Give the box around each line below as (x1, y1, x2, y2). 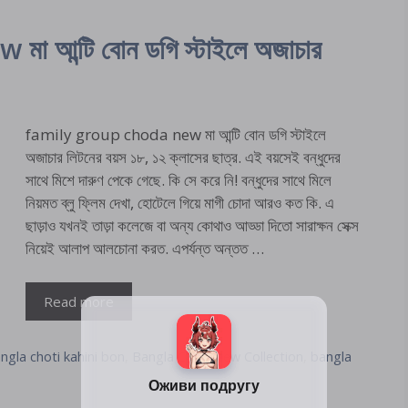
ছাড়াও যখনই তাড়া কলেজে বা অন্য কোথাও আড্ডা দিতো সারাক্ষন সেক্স (25, 214, 359, 236)
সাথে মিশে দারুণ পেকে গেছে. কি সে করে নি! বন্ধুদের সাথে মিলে (25, 168, 331, 190)
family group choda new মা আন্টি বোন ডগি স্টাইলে (25, 123, 326, 145)
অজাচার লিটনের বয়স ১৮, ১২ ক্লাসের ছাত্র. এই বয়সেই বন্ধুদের (25, 146, 341, 168)
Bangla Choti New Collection (132, 348, 304, 365)
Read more (44, 292, 114, 311)
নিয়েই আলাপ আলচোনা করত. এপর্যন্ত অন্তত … (25, 237, 264, 259)
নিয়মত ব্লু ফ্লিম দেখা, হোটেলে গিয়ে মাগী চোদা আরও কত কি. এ (25, 191, 334, 213)
